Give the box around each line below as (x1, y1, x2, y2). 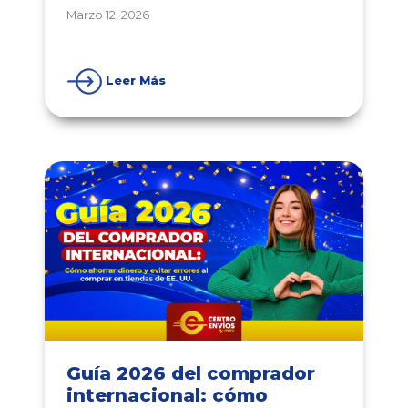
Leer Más (106, 74, 166, 88)
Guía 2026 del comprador (66, 362, 315, 385)
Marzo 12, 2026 (66, 8, 149, 23)
